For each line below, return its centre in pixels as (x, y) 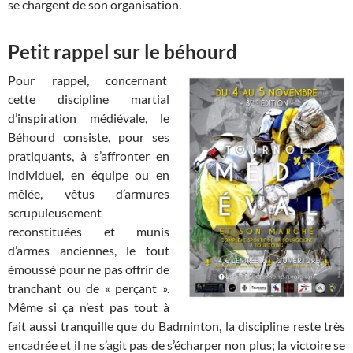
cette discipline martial (89, 99)
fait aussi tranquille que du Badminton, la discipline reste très (176, 326)
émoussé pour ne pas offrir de (89, 269)
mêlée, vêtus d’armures (89, 194)
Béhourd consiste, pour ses (89, 137)
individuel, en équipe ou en (89, 175)
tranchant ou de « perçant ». (89, 288)
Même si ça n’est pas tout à (89, 307)
